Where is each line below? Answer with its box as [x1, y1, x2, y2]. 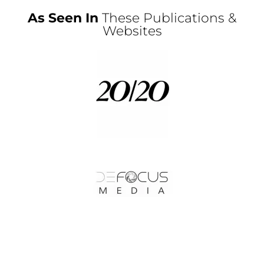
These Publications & [98, 10, 236, 26]
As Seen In [28, 10, 98, 26]
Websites [102, 23, 162, 39]
